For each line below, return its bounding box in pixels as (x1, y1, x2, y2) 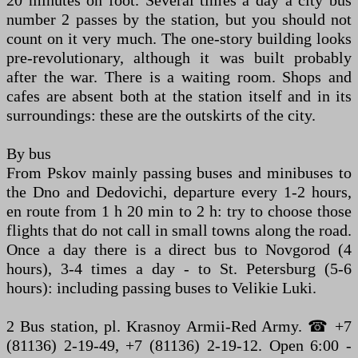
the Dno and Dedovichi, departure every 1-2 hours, (6, 182, 352, 201)
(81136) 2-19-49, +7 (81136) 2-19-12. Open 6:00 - (6, 336, 352, 354)
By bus (6, 144, 51, 162)
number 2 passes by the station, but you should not (6, 10, 352, 28)
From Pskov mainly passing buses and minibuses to (6, 163, 352, 181)
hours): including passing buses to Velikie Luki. (6, 278, 316, 296)
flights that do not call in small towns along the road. (6, 221, 352, 239)
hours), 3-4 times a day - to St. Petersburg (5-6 (6, 259, 352, 277)
